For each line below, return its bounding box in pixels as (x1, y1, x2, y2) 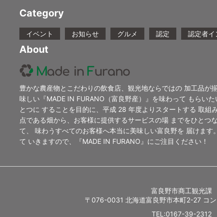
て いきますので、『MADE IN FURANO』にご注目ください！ (19, 137, 208, 146)
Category (19, 7, 64, 19)
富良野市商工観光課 (151, 186, 212, 195)
